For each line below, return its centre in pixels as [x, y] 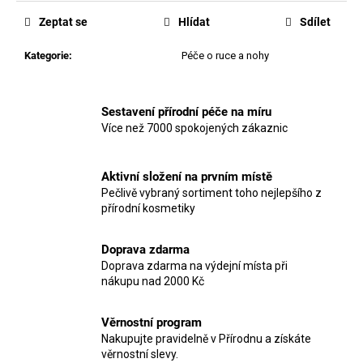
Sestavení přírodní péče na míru [186, 111]
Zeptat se [63, 22]
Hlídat [194, 22]
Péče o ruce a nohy [225, 56]
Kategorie [47, 56]
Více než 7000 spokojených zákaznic [194, 128]
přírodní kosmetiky [148, 209]
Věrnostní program [152, 323]
